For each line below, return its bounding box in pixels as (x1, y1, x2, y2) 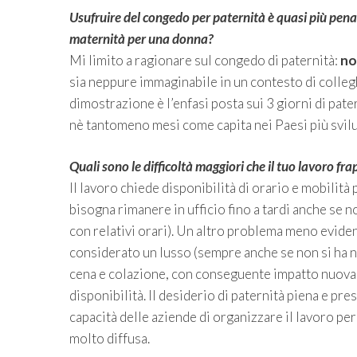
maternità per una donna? (69, 29, 214, 47)
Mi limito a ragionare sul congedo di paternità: (69, 51, 340, 69)
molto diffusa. (69, 330, 150, 347)
